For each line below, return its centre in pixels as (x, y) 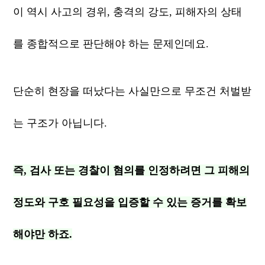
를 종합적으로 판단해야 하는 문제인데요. (111, 44)
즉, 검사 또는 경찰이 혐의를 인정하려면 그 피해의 (132, 170)
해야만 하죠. (43, 234)
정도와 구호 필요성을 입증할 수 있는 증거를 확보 (130, 202)
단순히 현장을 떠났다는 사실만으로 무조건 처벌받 (132, 91)
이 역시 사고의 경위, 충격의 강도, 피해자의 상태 (128, 12)
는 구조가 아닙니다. (62, 123)
